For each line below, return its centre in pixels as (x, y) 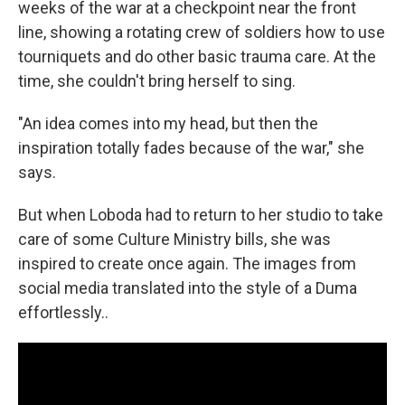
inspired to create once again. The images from (187, 263)
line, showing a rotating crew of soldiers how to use (202, 32)
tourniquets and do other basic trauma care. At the (197, 56)
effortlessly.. (63, 312)
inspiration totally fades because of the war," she (191, 147)
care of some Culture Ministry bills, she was (174, 239)
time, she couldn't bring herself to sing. (157, 80)
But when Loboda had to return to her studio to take (201, 214)
